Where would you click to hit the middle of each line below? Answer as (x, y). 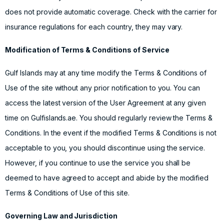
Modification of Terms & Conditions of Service (87, 50)
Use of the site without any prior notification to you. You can (103, 88)
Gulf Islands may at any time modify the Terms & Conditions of (106, 73)
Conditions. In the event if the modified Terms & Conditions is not (111, 133)
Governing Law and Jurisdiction (61, 216)
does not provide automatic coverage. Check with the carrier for (111, 12)
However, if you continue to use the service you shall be (98, 163)
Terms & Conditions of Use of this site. (67, 193)
